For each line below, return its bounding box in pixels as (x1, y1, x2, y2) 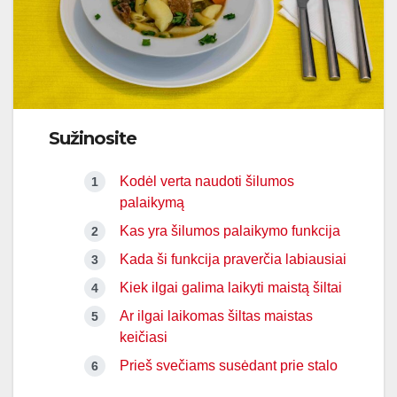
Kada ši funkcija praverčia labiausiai (120, 252, 346, 268)
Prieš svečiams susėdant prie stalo (120, 358, 338, 374)
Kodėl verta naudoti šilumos (120, 174, 294, 190)
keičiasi (120, 330, 167, 346)
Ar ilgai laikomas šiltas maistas (120, 308, 313, 324)
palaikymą (120, 195, 184, 211)
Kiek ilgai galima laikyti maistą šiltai (120, 280, 342, 296)
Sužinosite (49, 128, 136, 150)
